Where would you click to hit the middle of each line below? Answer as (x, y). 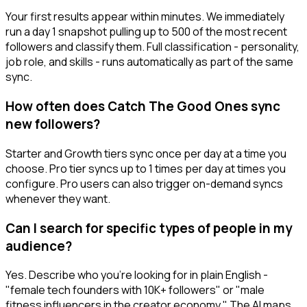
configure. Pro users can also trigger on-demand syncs (144, 183)
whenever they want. (58, 198)
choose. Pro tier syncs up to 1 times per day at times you (146, 168)
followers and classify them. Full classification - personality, (152, 47)
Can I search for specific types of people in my (149, 228)
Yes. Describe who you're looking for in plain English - (137, 275)
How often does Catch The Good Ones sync (143, 107)
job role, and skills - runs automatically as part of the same (149, 62)
